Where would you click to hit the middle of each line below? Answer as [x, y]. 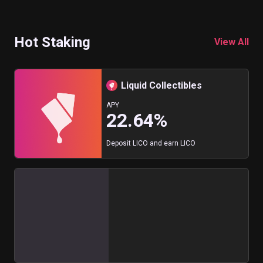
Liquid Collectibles [161, 85]
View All [232, 42]
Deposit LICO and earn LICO [151, 143]
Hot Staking [52, 42]
